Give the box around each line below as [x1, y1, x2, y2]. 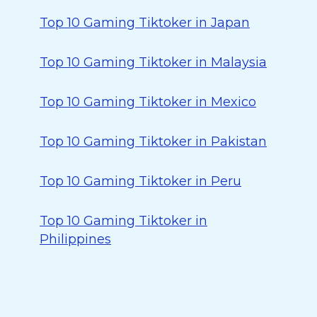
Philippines [40, 231, 111, 247]
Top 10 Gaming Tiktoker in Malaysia [40, 54, 267, 70]
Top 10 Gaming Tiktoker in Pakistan [40, 134, 267, 149]
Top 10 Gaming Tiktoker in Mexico [40, 94, 256, 110]
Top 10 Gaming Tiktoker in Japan [40, 15, 250, 30]
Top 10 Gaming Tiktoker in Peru [40, 173, 241, 189]
